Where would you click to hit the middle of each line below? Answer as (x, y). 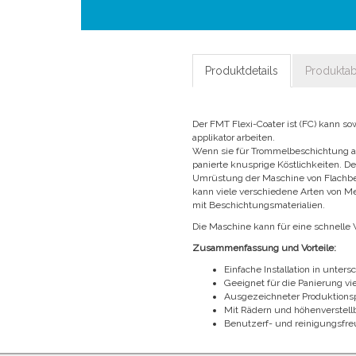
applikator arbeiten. (235, 137)
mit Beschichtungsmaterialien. (260, 205)
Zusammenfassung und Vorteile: (265, 248)
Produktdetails (242, 71)
